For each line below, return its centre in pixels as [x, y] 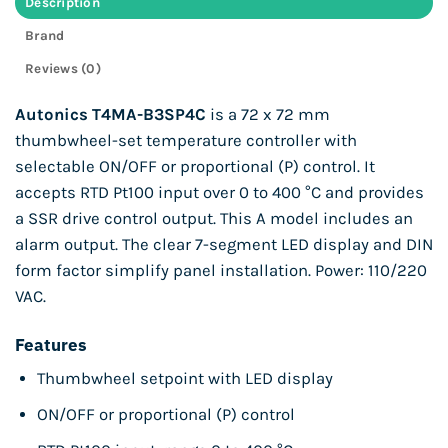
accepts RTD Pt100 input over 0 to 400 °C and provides [219, 192]
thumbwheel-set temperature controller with [186, 140]
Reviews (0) [63, 69]
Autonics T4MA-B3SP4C [110, 114]
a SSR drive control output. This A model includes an [214, 218]
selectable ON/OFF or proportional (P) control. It [195, 166]
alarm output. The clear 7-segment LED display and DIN [224, 244]
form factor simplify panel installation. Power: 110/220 [221, 270]
